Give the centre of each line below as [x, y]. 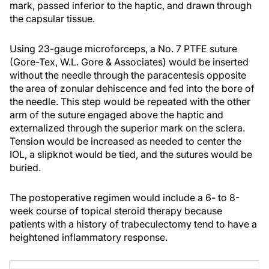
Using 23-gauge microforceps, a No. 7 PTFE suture [123, 49]
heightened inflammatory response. [89, 237]
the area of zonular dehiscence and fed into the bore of [132, 89]
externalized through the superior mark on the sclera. [127, 128]
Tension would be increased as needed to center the [125, 141]
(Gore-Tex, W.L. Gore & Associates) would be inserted [129, 62]
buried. [25, 168]
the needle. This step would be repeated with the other [130, 102]
